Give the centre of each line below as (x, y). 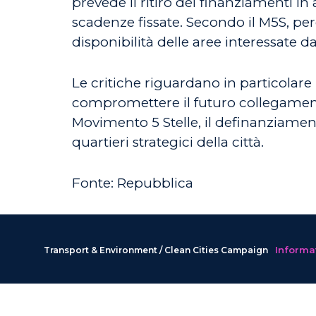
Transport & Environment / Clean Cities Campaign (156, 250)
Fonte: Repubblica (133, 183)
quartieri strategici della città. (168, 142)
